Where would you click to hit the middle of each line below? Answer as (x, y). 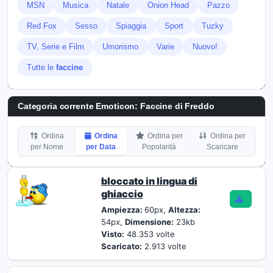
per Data (101, 147)
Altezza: (184, 210)
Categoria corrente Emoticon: (79, 106)
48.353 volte (149, 234)
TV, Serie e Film (55, 47)
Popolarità (159, 147)
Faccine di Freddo (177, 106)
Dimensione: (149, 222)
